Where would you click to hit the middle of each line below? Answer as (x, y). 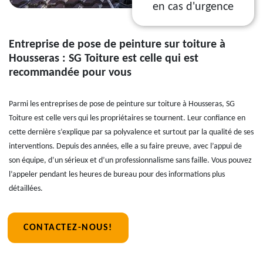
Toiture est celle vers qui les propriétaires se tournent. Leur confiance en (127, 118)
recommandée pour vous (70, 73)
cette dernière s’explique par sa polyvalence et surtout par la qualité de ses (131, 132)
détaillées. (26, 189)
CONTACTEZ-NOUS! (68, 228)
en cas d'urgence (193, 7)
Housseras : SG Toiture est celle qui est (104, 59)
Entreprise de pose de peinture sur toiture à (117, 45)
